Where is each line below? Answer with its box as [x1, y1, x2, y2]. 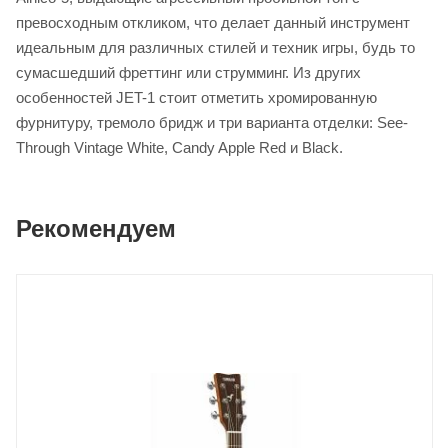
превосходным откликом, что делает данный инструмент [16, 13, 410, 31]
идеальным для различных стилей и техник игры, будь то [16, 38, 415, 56]
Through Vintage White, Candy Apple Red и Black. [16, 138, 343, 156]
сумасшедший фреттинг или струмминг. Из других [16, 63, 361, 81]
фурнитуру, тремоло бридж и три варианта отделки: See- [16, 113, 408, 131]
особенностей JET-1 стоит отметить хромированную [16, 88, 377, 106]
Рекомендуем [16, 214, 176, 242]
